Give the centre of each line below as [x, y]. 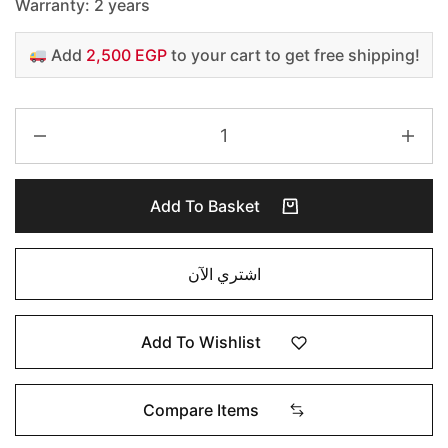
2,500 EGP [126, 55]
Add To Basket [206, 206]
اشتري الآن [224, 274]
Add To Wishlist [201, 342]
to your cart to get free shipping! [293, 55]
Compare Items [201, 409]
